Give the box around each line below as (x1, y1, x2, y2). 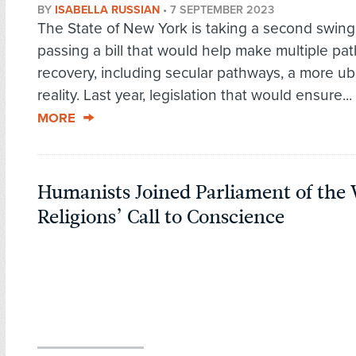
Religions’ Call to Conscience (37, 203, 284, 231)
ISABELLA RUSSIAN (55, 3, 160, 17)
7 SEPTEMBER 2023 (170, 3, 274, 17)
